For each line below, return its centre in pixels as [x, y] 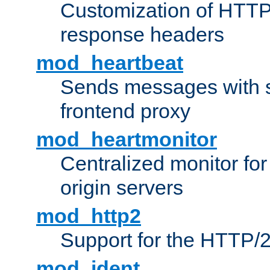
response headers [142, 35]
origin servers [122, 188]
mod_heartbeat [110, 63]
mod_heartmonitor [127, 140]
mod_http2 [89, 216]
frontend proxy [125, 111]
